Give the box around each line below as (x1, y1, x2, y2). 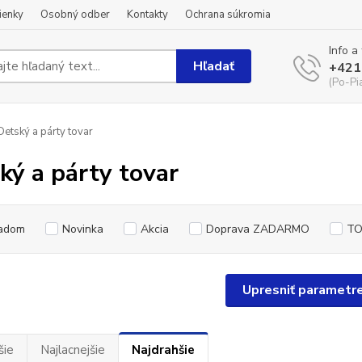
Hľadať (193, 57, 235, 75)
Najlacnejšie (40, 342, 105, 358)
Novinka (61, 221, 103, 237)
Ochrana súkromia (185, 7, 271, 22)
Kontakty (127, 7, 168, 22)
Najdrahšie (131, 342, 195, 358)
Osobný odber (40, 7, 110, 22)
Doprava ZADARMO (205, 221, 309, 237)
